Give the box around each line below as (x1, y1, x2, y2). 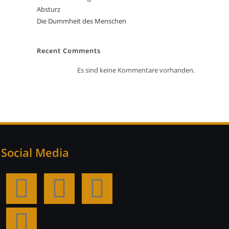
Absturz (37, 5, 61, 14)
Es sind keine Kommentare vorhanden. (77, 65, 195, 75)
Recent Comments (37, 46, 101, 55)
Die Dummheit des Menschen (37, 16, 127, 26)
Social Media (1, 145, 69, 160)
